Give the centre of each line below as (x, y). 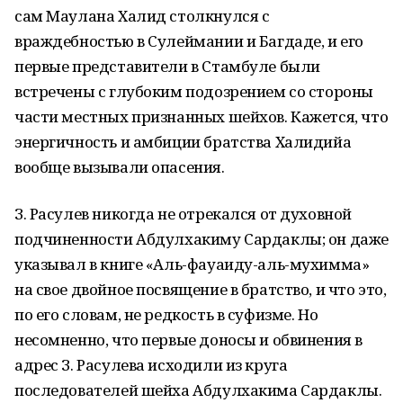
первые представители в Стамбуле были (167, 66)
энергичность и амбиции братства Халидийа (183, 142)
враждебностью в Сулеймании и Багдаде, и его (189, 41)
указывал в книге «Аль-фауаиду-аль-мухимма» (192, 264)
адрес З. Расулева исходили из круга (151, 365)
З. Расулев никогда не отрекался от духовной (183, 214)
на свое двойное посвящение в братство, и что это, (201, 289)
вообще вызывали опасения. (120, 167)
